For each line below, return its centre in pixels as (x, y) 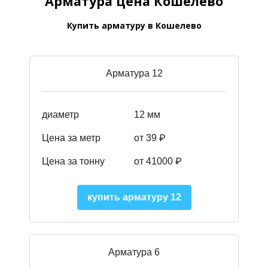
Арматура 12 (134, 74)
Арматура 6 (134, 252)
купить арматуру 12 (134, 197)
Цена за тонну (73, 161)
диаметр (60, 115)
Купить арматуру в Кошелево (134, 26)
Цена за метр (71, 138)
